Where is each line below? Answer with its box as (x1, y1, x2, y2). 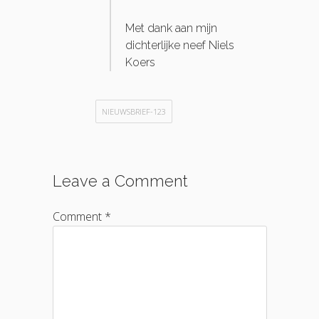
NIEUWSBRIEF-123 (102, 106, 166, 117)
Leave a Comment (53, 172, 188, 191)
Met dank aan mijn (125, 21, 217, 36)
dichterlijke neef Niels (125, 38, 234, 53)
